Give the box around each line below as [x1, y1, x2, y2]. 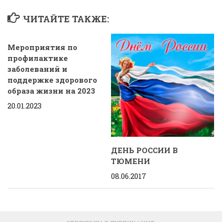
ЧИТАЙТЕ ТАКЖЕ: [22, 13, 109, 25]
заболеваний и [7, 64, 67, 74]
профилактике [7, 53, 68, 63]
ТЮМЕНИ [111, 156, 150, 166]
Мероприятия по [7, 42, 77, 53]
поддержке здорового [7, 75, 97, 85]
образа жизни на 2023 [7, 86, 95, 96]
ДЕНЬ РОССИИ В [111, 145, 178, 156]
